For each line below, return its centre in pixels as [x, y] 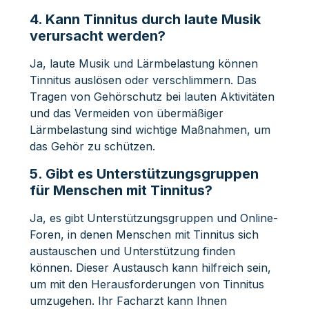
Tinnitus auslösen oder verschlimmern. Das [143, 80]
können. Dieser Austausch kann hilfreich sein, [150, 267]
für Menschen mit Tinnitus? [121, 190]
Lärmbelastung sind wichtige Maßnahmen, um [150, 129]
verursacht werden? [97, 36]
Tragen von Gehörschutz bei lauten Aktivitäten [152, 96]
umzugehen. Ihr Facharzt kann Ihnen [128, 300]
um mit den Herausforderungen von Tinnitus [147, 284]
